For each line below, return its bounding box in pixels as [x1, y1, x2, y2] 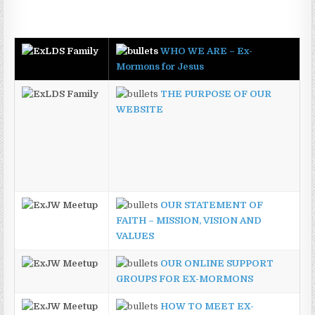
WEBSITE [116, 104, 164, 115]
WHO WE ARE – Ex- [160, 46, 253, 56]
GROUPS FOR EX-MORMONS [116, 274, 254, 284]
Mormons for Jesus [116, 61, 205, 72]
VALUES [116, 231, 155, 241]
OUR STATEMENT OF [160, 200, 264, 210]
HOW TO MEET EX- [160, 301, 255, 311]
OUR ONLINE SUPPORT [160, 258, 274, 269]
